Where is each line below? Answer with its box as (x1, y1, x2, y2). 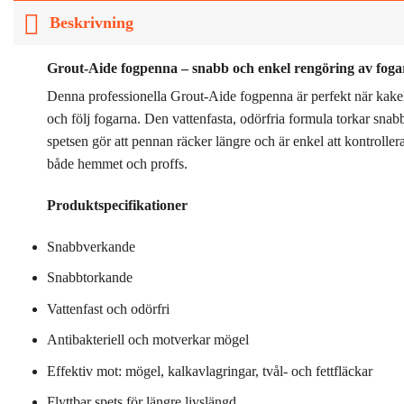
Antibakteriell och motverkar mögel (46, 332, 249, 348)
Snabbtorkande (46, 270, 133, 286)
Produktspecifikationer (46, 197, 188, 213)
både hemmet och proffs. (46, 155, 188, 171)
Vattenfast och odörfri (46, 300, 170, 317)
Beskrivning (50, 14, 134, 32)
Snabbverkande (46, 238, 135, 254)
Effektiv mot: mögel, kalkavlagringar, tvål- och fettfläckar (46, 363, 372, 379)
